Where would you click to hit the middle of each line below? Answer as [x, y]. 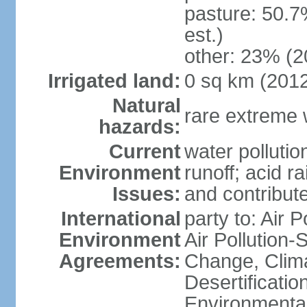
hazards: [139, 127]
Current [145, 151]
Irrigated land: [114, 81]
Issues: [146, 194]
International [121, 219]
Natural [146, 106]
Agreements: [120, 261]
